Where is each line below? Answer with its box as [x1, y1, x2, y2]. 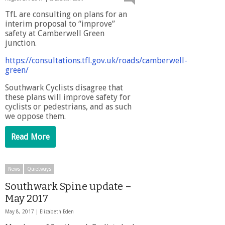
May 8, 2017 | [5, 208, 40, 214]
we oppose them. [5, 111, 66, 121]
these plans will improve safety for [5, 92, 131, 102]
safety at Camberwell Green [5, 28, 104, 38]
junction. [5, 38, 37, 48]
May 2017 [5, 192, 48, 204]
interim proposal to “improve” [5, 19, 115, 29]
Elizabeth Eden [40, 208, 74, 214]
